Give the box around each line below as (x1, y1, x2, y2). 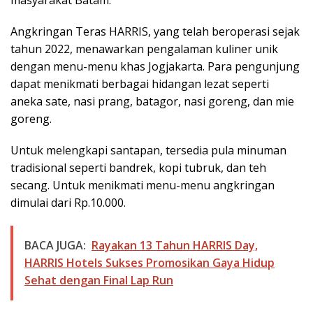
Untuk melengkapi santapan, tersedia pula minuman (10, 143, 286, 158)
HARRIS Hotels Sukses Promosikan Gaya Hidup (24, 255, 275, 270)
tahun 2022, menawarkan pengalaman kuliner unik (10, 41, 278, 57)
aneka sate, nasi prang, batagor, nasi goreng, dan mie (10, 94, 294, 109)
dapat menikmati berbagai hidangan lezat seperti (10, 76, 269, 92)
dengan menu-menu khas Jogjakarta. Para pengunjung (10, 59, 300, 74)
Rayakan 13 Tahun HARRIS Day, (92, 238, 258, 253)
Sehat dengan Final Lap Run (24, 272, 173, 288)
